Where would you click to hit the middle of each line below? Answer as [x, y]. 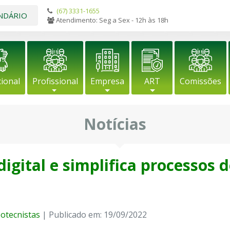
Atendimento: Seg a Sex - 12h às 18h [111, 20]
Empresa [107, 81]
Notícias [115, 124]
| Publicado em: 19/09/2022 [93, 215]
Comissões [200, 81]
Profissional [55, 81]
